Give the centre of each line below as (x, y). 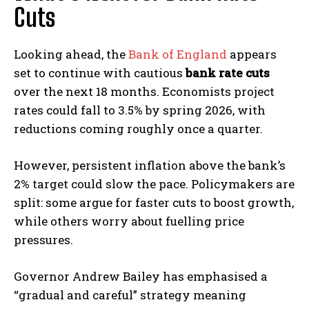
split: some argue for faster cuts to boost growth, (154, 202)
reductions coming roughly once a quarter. (138, 128)
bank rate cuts (228, 72)
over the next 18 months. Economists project (144, 91)
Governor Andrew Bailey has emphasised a (141, 276)
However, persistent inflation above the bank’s (150, 165)
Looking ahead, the (71, 54)
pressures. (43, 239)
